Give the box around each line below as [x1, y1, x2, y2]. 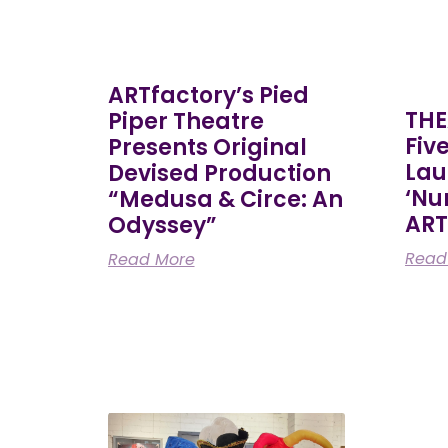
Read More [107, 248, 195, 272]
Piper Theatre [107, 106, 264, 138]
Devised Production [107, 158, 331, 190]
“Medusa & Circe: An [107, 184, 343, 216]
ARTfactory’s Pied [107, 80, 309, 112]
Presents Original [107, 132, 307, 164]
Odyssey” [107, 210, 217, 242]
